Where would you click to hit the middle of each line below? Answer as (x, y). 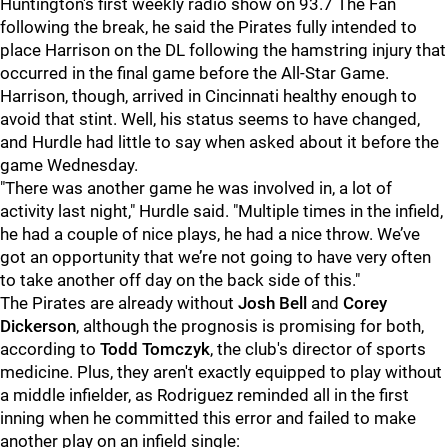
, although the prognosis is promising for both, (250, 326)
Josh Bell (272, 303)
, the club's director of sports (318, 349)
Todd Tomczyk (155, 349)
